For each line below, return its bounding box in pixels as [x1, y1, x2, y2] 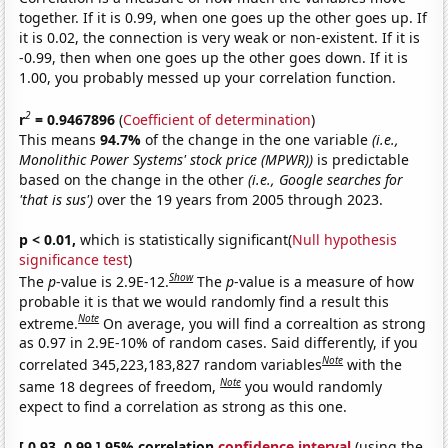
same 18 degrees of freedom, [19, 376, 221, 396]
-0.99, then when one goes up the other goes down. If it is [19, 48, 409, 68]
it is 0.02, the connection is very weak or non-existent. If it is [19, 28, 421, 48]
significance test [19, 249, 129, 269]
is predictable [313, 149, 410, 169]
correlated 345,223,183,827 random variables [19, 354, 323, 374]
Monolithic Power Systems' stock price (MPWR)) [19, 149, 314, 169]
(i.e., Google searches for [248, 169, 404, 189]
